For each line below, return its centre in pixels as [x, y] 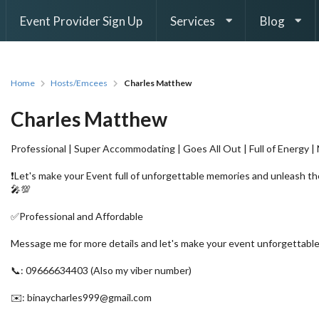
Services [193, 21]
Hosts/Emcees [79, 83]
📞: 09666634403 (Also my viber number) [101, 270]
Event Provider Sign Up [82, 21]
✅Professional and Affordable [77, 216]
